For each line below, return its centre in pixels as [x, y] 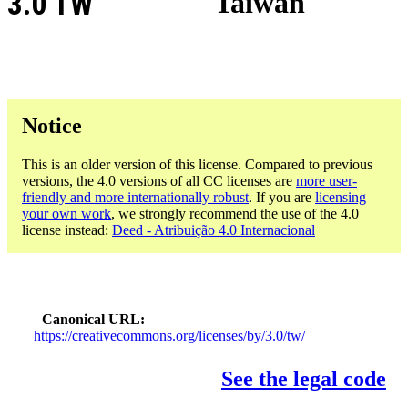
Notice [52, 125]
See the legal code [304, 379]
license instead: [67, 229]
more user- [326, 180]
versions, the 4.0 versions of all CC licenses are [159, 180]
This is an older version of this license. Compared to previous [197, 164]
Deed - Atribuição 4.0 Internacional [214, 229]
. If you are [282, 197]
